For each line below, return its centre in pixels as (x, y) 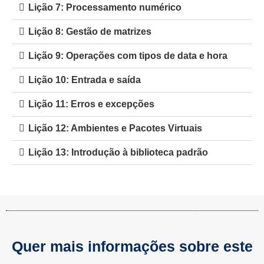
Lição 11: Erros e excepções (91, 104)
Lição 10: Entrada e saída (85, 80)
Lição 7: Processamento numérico (105, 7)
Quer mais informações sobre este (132, 246)
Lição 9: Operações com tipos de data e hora (128, 55)
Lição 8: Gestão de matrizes (90, 31)
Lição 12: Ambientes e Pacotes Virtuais (115, 128)
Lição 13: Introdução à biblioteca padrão (118, 152)
